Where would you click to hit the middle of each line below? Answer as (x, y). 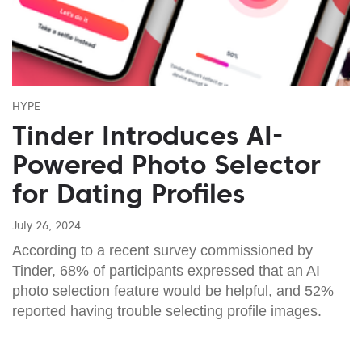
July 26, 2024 (46, 225)
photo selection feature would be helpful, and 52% (173, 290)
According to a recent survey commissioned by (162, 250)
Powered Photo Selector (166, 164)
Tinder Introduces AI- (147, 135)
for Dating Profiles (128, 194)
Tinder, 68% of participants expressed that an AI (166, 270)
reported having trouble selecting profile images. (167, 311)
